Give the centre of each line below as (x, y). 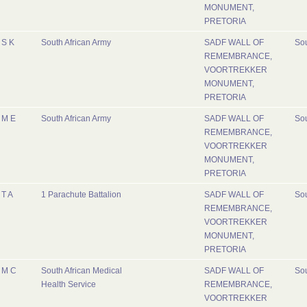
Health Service (69, 284)
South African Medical (82, 271)
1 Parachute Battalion (81, 195)
